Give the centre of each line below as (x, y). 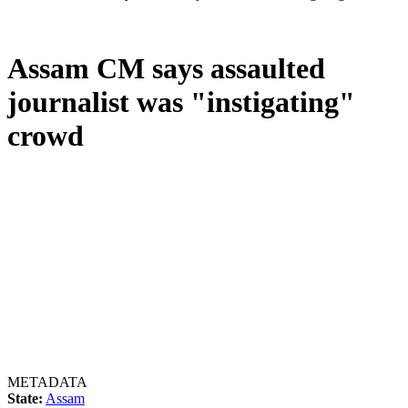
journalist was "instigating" (181, 102)
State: (25, 398)
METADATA (47, 382)
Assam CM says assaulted (166, 69)
